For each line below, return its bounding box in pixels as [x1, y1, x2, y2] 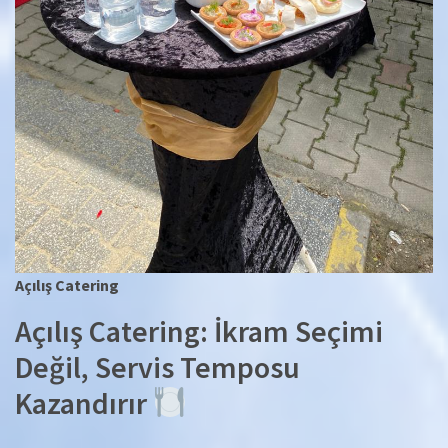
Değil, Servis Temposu [15, 348, 300, 387]
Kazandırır [15, 384, 153, 423]
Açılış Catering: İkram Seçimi [15, 312, 383, 351]
